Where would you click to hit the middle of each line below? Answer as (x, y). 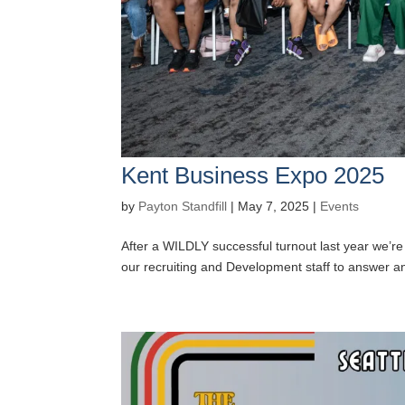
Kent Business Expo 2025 (253, 175)
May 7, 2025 (274, 206)
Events (340, 206)
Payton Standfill (183, 206)
